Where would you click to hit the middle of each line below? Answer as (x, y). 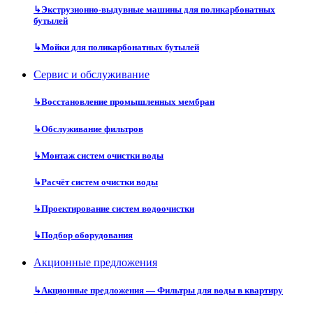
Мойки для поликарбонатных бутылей (120, 47)
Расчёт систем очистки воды (100, 182)
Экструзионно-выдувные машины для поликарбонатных (158, 9)
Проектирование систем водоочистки (118, 209)
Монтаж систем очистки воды (102, 155)
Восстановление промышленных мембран (128, 102)
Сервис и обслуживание (92, 75)
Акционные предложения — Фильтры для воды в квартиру (162, 290)
